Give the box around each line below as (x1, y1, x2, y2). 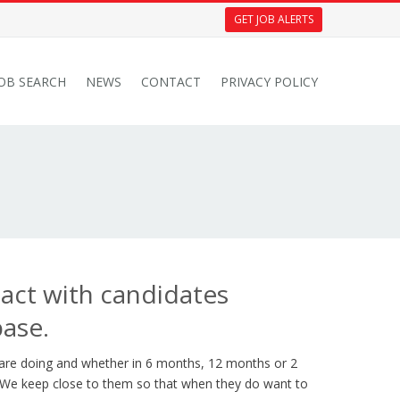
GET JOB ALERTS (234, 12, 313, 27)
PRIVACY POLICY (221, 73, 318, 90)
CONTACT (141, 73, 201, 90)
